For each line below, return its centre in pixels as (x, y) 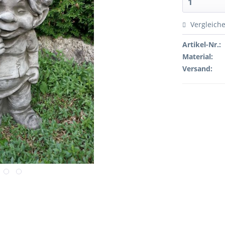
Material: (198, 57)
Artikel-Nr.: (202, 44)
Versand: (198, 69)
